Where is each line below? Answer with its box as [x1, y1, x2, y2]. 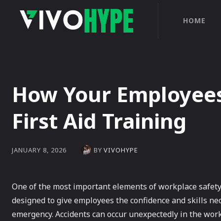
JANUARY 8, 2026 [12, 146, 67, 155]
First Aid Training [12, 107, 186, 135]
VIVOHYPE [104, 145, 138, 154]
